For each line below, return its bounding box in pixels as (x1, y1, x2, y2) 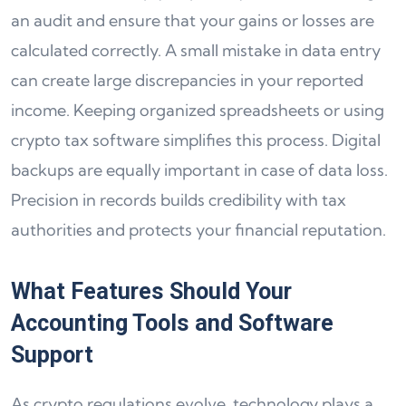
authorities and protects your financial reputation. (11, 219, 386, 240)
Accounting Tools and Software (11, 310, 333, 336)
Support (11, 342, 93, 368)
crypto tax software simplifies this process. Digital (11, 130, 381, 150)
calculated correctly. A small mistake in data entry (11, 40, 381, 61)
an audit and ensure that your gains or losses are (11, 10, 374, 31)
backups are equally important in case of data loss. (11, 159, 388, 180)
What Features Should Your (11, 278, 292, 304)
